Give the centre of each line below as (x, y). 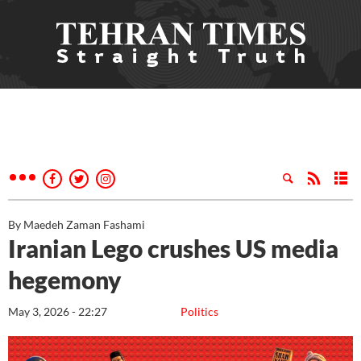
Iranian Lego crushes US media (173, 248)
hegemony (65, 280)
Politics (199, 311)
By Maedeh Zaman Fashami (77, 224)
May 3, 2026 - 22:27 (58, 311)
